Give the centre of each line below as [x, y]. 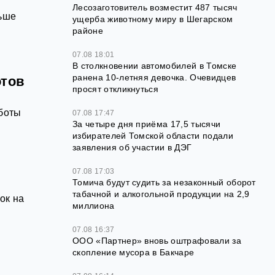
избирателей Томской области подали [153, 136]
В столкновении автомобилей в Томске [155, 66]
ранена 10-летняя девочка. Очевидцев [154, 78]
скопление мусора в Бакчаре [134, 253]
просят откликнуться [116, 89]
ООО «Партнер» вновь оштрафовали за [157, 241]
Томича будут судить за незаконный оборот [164, 183]
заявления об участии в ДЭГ [132, 148]
